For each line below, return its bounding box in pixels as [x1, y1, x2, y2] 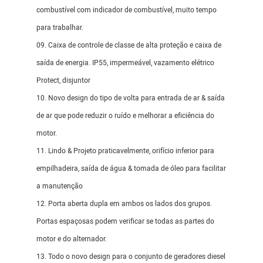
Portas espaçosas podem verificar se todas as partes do [36, 216, 215, 227]
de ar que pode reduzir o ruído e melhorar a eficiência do [36, 110, 215, 122]
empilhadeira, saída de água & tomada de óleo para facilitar [36, 163, 227, 174]
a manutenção [36, 181, 83, 192]
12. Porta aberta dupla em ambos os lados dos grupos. [36, 198, 213, 210]
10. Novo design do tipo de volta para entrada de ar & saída [36, 93, 225, 104]
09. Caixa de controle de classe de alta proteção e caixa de [36, 40, 222, 51]
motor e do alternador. [36, 234, 107, 245]
